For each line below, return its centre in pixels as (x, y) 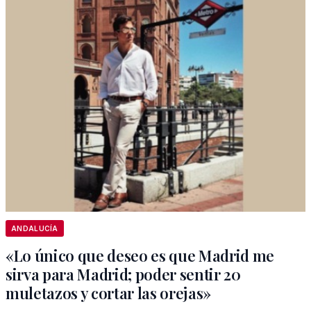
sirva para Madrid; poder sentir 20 (123, 274)
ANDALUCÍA (35, 228)
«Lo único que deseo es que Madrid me (140, 255)
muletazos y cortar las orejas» (109, 293)
